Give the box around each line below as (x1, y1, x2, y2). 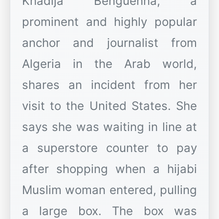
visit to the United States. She (22, 99, 197, 113)
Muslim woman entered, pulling (22, 183, 197, 197)
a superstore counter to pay (22, 141, 197, 155)
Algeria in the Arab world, (22, 57, 197, 71)
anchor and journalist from (22, 36, 197, 50)
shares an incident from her (22, 78, 197, 92)
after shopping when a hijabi (22, 162, 197, 176)
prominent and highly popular (22, 15, 197, 29)
